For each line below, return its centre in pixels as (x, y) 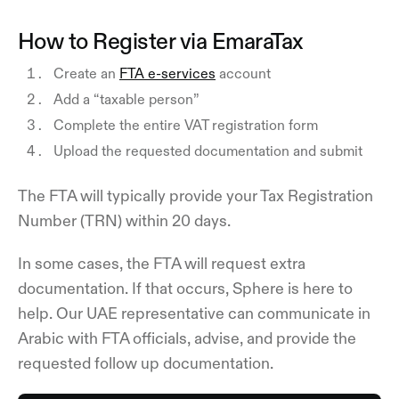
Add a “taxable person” (126, 98)
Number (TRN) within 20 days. (124, 220)
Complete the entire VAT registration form (186, 124)
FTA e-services (167, 73)
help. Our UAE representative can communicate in (194, 313)
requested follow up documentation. (147, 363)
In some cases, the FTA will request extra (162, 263)
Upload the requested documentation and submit (208, 150)
